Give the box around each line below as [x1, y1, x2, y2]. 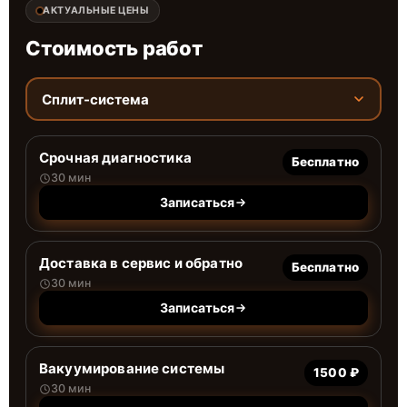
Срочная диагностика [39, 149, 192, 166]
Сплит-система [41, 90, 149, 108]
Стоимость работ [25, 36, 203, 60]
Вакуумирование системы [39, 360, 225, 377]
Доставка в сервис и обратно [39, 254, 243, 272]
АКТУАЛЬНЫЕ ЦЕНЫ [43, 5, 149, 16]
